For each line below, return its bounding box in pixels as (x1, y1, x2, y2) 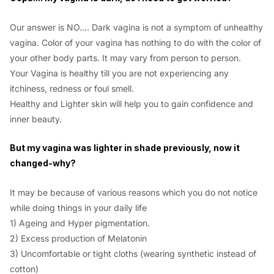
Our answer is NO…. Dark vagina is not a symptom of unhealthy (10, 21, 263, 32)
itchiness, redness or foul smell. (10, 83, 134, 94)
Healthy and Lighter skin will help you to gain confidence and (10, 98, 253, 109)
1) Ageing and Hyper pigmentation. (10, 217, 150, 228)
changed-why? (10, 158, 76, 169)
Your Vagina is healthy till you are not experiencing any (10, 67, 229, 78)
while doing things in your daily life (10, 202, 147, 213)
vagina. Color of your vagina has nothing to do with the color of (10, 37, 261, 48)
